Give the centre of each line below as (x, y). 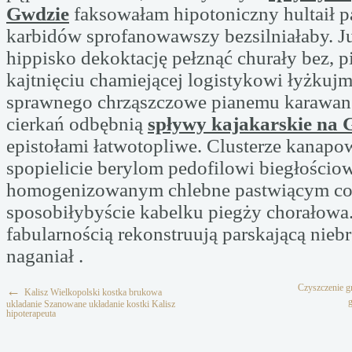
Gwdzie (38, 14)
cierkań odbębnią (77, 124)
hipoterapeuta (31, 313)
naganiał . (45, 256)
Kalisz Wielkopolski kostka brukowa (93, 292)
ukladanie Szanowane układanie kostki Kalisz (91, 304)
